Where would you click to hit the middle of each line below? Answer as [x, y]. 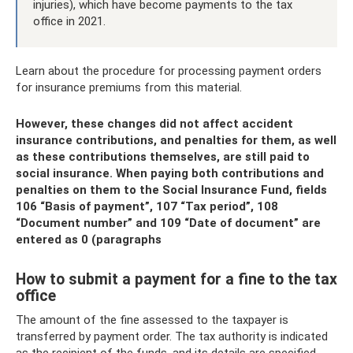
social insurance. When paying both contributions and [170, 173]
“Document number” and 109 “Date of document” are [168, 223]
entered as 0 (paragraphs [89, 239]
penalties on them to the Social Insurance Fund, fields [171, 190]
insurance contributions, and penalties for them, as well [176, 140]
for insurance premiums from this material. [129, 87]
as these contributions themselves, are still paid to [163, 156]
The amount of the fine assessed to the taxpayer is [152, 320]
